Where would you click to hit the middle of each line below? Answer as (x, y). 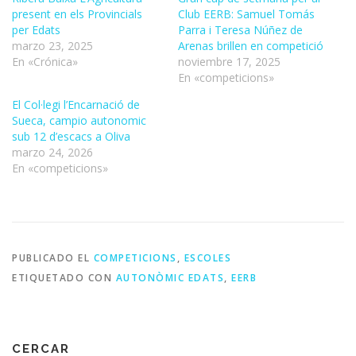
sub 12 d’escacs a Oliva (71, 137)
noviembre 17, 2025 (229, 62)
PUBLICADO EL (53, 257)
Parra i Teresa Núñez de (240, 30)
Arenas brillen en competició (251, 46)
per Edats (36, 30)
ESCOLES (207, 257)
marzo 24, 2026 (52, 153)
